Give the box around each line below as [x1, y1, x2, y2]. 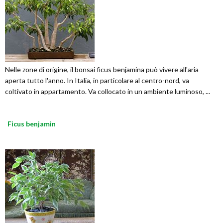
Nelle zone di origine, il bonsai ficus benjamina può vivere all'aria [5, 65, 199, 74]
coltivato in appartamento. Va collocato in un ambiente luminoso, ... [5, 87, 210, 96]
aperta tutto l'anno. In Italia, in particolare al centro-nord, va [5, 76, 189, 85]
